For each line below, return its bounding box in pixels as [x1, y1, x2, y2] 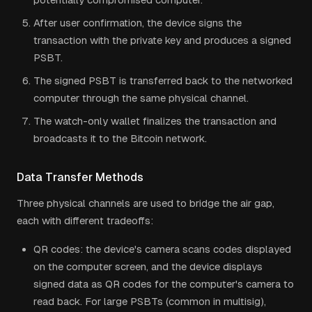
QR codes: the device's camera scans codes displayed [33, 243, 291, 255]
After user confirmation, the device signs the [33, 17, 242, 29]
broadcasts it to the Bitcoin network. [33, 132, 207, 144]
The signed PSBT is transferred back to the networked [33, 75, 292, 86]
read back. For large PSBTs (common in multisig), [33, 295, 266, 307]
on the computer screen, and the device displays [33, 260, 263, 272]
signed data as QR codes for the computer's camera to [33, 278, 294, 290]
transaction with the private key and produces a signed [33, 34, 291, 46]
